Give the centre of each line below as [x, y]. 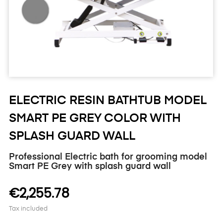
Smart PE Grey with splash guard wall [90, 166]
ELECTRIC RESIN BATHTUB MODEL [108, 100]
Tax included [28, 209]
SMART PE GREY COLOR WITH [95, 118]
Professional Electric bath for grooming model [108, 157]
